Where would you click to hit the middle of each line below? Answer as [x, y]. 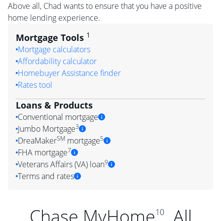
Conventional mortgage [58, 117]
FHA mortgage [43, 152]
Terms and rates [46, 176]
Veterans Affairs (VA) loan [61, 164]
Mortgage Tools [51, 37]
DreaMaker [37, 141]
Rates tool [35, 85]
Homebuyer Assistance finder [69, 73]
